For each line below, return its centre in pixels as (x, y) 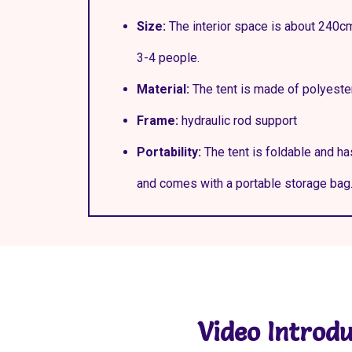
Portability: (170, 152)
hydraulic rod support (238, 121)
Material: (165, 90)
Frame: (158, 121)
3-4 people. (168, 58)
